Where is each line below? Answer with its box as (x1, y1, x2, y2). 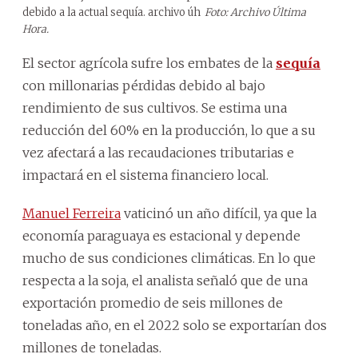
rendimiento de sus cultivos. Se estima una (22, 99, 287, 116)
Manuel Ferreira (22, 205, 121, 221)
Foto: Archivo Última (205, 5, 306, 19)
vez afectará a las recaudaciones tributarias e (22, 144, 294, 161)
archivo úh (148, 5, 201, 19)
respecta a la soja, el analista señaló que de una (22, 272, 308, 288)
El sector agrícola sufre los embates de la (22, 54, 276, 71)
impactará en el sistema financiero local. (22, 166, 268, 183)
